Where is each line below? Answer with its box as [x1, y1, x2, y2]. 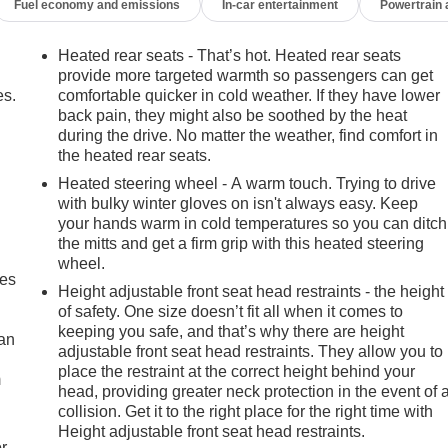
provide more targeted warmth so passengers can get [58, 66, 434, 84]
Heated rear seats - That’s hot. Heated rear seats [58, 46, 402, 64]
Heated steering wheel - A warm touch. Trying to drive [58, 174, 437, 192]
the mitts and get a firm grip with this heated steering [58, 234, 425, 252]
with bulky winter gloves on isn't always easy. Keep [58, 194, 419, 212]
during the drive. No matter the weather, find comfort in [58, 126, 439, 144]
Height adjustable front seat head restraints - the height [58, 282, 445, 300]
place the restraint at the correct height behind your [58, 362, 416, 380]
